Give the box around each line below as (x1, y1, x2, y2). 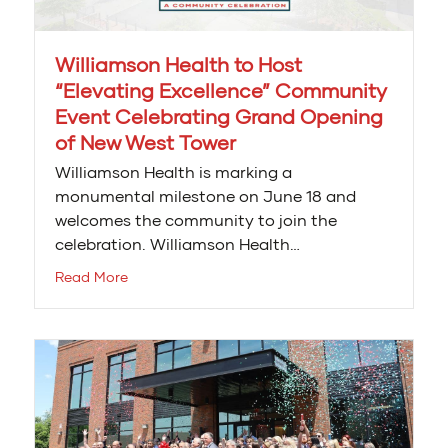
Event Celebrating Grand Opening (55, 103, 383, 128)
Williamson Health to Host (55, 51, 302, 76)
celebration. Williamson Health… (55, 233, 300, 253)
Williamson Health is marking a (55, 161, 292, 181)
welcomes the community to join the (55, 209, 337, 229)
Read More (55, 267, 128, 285)
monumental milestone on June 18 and (55, 185, 356, 205)
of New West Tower (55, 129, 236, 154)
